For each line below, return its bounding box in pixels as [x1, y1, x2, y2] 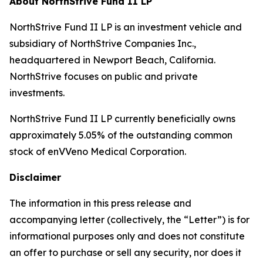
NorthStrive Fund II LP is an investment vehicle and [9, 21, 242, 33]
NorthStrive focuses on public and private [9, 70, 198, 83]
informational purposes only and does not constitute [9, 230, 245, 242]
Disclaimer [9, 171, 61, 184]
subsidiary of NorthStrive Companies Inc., [9, 38, 196, 50]
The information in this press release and [9, 197, 191, 210]
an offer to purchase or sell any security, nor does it [9, 247, 241, 259]
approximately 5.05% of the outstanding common [9, 129, 232, 141]
